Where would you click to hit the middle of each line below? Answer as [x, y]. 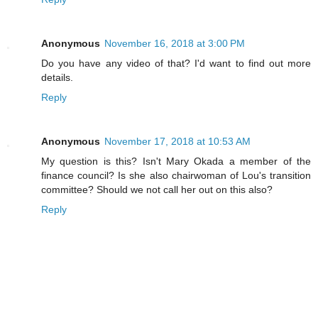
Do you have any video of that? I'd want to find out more [176, 64]
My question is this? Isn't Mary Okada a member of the [176, 161]
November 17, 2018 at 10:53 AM [177, 142]
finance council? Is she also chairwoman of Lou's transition [176, 176]
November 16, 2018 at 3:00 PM [175, 44]
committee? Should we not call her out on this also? [157, 190]
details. [57, 78]
